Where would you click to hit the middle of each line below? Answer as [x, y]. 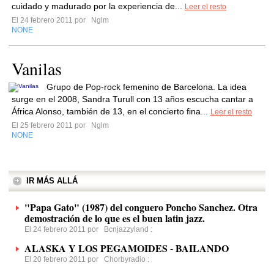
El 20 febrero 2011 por [64, 259]
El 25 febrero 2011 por [50, 125]
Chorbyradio [125, 259]
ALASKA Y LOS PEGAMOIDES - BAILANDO [127, 248]
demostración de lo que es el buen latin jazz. [115, 218]
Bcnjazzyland [126, 229]
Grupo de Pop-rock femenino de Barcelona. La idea [146, 87]
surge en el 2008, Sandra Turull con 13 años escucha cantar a [132, 99]
